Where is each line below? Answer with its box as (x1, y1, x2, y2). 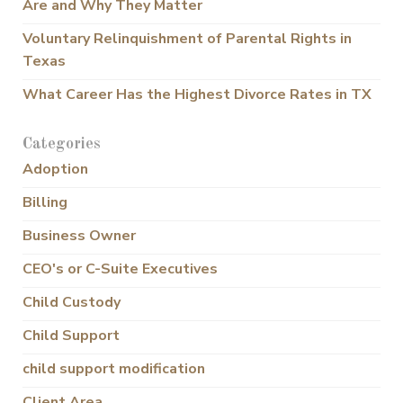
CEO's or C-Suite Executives (22, 259, 218, 280)
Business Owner (22, 226, 136, 246)
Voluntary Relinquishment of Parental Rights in (22, 29, 352, 49)
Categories (22, 137, 101, 153)
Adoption (22, 159, 88, 180)
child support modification (22, 359, 205, 380)
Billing (22, 193, 67, 213)
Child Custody (22, 292, 121, 313)
